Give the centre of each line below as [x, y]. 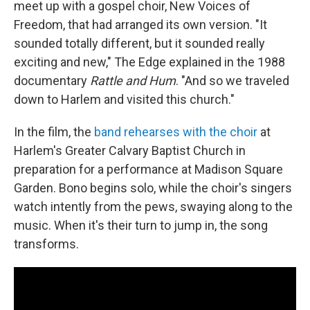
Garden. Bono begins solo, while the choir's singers [153, 188]
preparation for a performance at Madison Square [148, 169]
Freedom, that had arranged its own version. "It [140, 24]
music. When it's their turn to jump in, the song [141, 225]
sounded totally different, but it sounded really [139, 43]
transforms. [46, 244]
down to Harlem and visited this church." [124, 99]
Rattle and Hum [133, 80]
